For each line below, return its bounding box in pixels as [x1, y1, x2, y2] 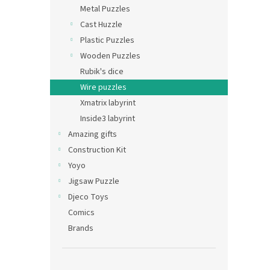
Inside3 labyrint [80, 112, 135, 125]
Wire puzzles [80, 81, 127, 93]
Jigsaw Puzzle [68, 175, 119, 187]
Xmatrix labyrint [80, 96, 136, 109]
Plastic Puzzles [80, 34, 134, 46]
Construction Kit [68, 143, 126, 156]
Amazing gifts [68, 128, 117, 140]
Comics [68, 206, 95, 219]
